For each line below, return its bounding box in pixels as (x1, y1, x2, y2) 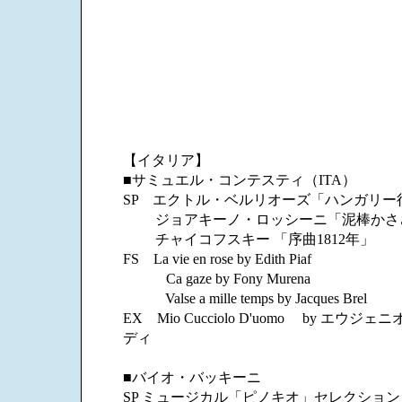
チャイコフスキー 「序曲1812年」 (123, 232, 374, 247)
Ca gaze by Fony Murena (123, 271, 310, 286)
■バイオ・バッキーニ (123, 370, 261, 385)
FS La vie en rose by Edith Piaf (123, 251, 311, 267)
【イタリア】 (123, 153, 209, 168)
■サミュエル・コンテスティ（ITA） (123, 172, 356, 188)
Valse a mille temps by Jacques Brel (123, 291, 367, 306)
